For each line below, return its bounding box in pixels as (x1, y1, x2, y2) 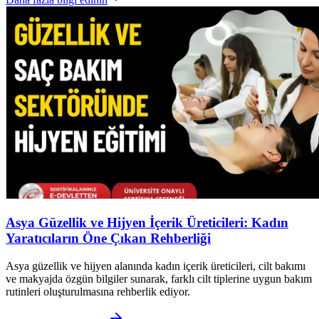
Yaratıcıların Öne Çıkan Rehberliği (6, 231, 211, 246)
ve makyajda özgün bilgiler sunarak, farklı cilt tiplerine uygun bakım (6, 272, 312, 285)
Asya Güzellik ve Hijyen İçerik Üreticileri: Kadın (6, 215, 288, 231)
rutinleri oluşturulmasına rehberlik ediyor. (6, 285, 190, 298)
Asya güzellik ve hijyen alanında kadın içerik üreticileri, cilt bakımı (6, 259, 305, 272)
